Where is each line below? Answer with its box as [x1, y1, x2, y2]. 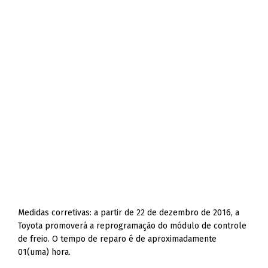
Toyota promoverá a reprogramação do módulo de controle [18, 221, 247, 231]
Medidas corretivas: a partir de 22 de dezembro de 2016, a [18, 208, 240, 218]
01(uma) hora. [18, 247, 71, 257]
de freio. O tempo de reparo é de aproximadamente [18, 234, 217, 244]
